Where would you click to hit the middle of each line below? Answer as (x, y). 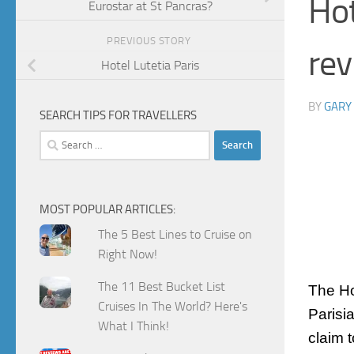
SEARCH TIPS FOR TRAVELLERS (118, 115)
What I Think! (134, 326)
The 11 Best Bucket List (162, 286)
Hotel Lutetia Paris (150, 66)
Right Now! (128, 254)
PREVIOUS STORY (150, 41)
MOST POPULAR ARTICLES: (107, 209)
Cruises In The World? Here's (173, 306)
